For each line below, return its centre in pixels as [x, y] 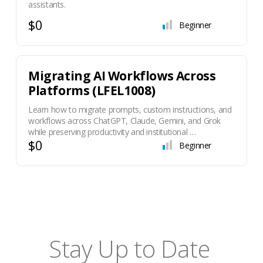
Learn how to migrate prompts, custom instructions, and [130, 109]
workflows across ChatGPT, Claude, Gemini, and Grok [124, 121]
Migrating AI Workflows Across [122, 76]
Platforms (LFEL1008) [92, 90]
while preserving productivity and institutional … [112, 132]
